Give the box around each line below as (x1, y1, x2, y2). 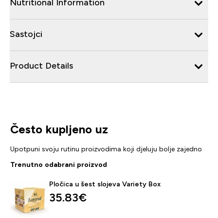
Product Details (10, 60, 73, 71)
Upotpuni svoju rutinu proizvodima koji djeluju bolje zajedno (10, 145, 202, 153)
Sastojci (10, 29, 42, 39)
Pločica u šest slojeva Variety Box (49, 180, 161, 188)
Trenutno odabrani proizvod (10, 160, 107, 168)
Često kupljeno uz (10, 122, 108, 136)
